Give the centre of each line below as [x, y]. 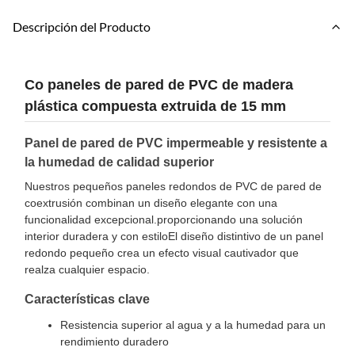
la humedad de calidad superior [119, 162]
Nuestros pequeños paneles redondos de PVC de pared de [173, 186]
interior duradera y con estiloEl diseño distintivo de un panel [174, 236]
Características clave [87, 299]
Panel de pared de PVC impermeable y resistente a [176, 143]
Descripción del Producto [82, 27]
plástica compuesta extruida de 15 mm [155, 106]
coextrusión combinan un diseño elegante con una [151, 203]
